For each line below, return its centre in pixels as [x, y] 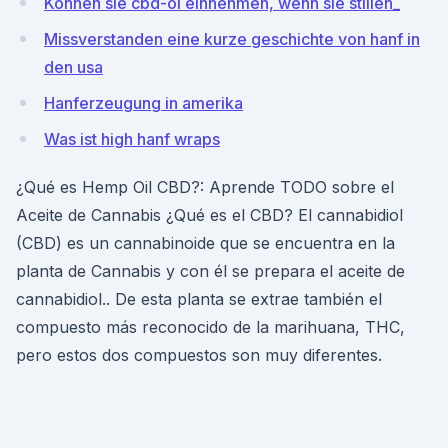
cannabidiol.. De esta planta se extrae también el [199, 299]
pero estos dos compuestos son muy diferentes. [199, 355]
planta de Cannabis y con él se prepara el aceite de [210, 271]
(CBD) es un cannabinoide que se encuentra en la [205, 243]
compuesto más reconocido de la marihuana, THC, [210, 327]
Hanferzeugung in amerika [143, 103]
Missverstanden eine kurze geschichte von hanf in [232, 39]
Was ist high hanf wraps [132, 139]
